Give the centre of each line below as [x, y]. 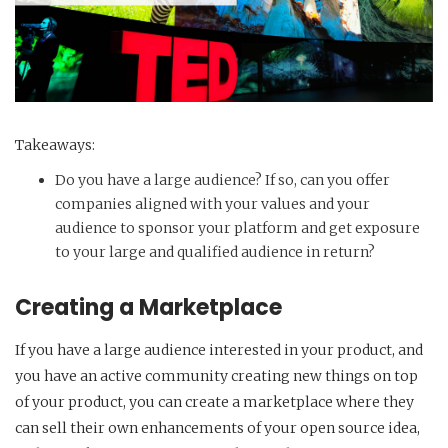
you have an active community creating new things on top [216, 376]
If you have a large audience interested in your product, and [219, 350]
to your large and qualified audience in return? [215, 252]
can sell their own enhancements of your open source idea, [217, 428]
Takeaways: [55, 145]
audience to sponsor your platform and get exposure [237, 228]
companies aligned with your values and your [212, 204]
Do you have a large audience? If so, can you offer [222, 180]
